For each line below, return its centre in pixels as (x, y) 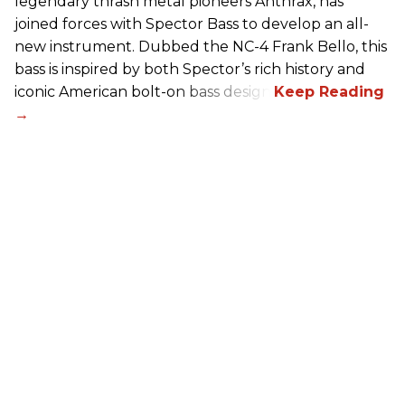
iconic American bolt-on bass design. (144, 92)
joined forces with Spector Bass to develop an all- (192, 24)
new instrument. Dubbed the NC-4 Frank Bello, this (201, 47)
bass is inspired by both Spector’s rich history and (190, 70)
